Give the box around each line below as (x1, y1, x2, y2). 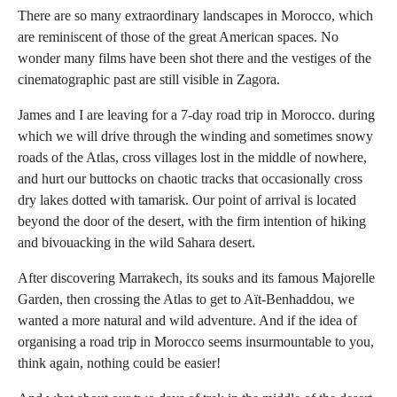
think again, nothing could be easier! (18, 355, 221, 371)
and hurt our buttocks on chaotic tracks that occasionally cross (18, 171, 362, 187)
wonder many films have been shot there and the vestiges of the (18, 51, 371, 66)
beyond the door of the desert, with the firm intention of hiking (18, 214, 366, 230)
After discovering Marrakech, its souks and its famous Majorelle (18, 270, 375, 286)
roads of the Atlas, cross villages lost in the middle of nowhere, (18, 150, 367, 166)
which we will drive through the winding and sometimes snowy (18, 128, 373, 144)
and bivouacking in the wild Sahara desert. (18, 235, 255, 251)
